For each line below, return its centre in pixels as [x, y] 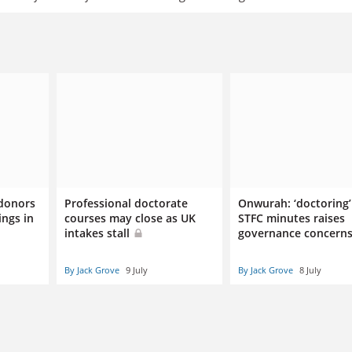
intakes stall [98, 233]
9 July [136, 270]
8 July [310, 270]
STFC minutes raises [291, 218]
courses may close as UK [130, 218]
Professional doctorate [126, 203]
